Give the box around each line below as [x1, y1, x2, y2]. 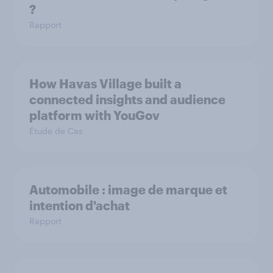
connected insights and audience [29, 92, 225, 107]
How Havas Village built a [29, 76, 182, 91]
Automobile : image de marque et [29, 182, 227, 197]
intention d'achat [29, 198, 130, 213]
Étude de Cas [29, 126, 83, 136]
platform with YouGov [29, 108, 160, 122]
